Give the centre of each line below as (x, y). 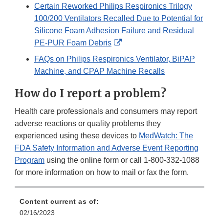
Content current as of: (59, 202)
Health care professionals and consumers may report (106, 111)
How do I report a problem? (90, 94)
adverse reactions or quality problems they (88, 124)
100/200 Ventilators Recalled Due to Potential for (119, 19)
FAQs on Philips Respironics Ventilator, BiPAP (115, 59)
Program (30, 160)
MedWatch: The (166, 136)
